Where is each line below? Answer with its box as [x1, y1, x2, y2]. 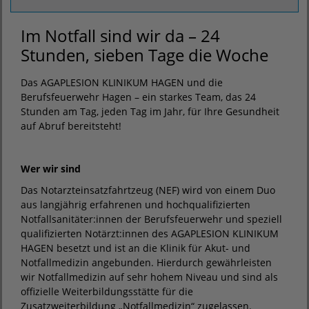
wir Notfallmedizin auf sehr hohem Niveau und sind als [21, 270, 278, 283]
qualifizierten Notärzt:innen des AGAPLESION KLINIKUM [21, 227, 279, 240]
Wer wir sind [21, 162, 81, 175]
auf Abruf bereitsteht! [21, 119, 121, 132]
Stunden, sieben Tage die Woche [21, 43, 268, 66]
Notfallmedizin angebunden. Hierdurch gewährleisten [21, 256, 272, 269]
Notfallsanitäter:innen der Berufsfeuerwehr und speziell [21, 212, 282, 226]
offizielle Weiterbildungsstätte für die [21, 285, 193, 298]
